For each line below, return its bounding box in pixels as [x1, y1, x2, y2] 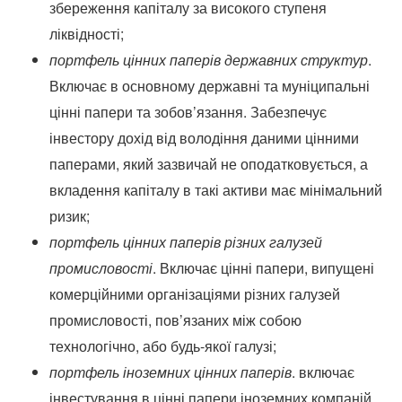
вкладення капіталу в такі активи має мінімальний [49, 179, 382, 200]
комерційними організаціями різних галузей [49, 284, 340, 304]
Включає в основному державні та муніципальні [49, 75, 370, 96]
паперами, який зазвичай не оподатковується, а [49, 153, 368, 174]
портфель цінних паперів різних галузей [49, 232, 322, 252]
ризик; [49, 205, 90, 226]
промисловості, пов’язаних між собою [49, 310, 301, 330]
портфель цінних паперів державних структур [49, 49, 368, 70]
